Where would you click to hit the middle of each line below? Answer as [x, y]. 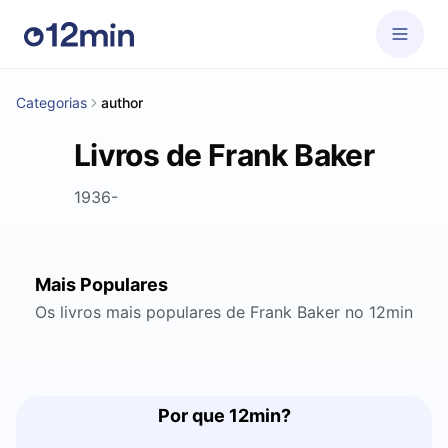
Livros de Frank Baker [224, 155]
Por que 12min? [224, 415]
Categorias [51, 102]
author [122, 102]
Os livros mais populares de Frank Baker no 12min [224, 312]
